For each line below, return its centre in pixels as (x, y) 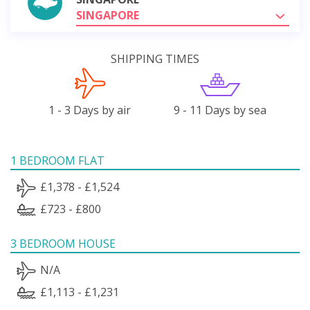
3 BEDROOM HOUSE (63, 243)
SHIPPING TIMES (155, 58)
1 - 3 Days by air (90, 110)
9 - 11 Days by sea (220, 110)
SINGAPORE (108, 15)
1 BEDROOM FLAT (57, 160)
